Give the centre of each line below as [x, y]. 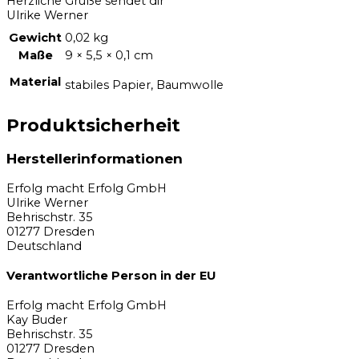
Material [35, 82]
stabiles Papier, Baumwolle [144, 85]
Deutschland [44, 246]
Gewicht [35, 38]
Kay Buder [37, 320]
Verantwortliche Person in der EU [111, 275]
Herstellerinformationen [95, 159]
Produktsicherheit [93, 125]
